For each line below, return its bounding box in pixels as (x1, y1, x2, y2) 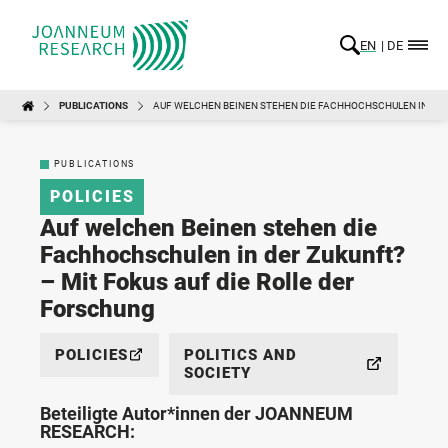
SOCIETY (183, 363, 251, 382)
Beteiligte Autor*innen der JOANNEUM (40, 402, 353, 424)
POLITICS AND (183, 345, 297, 364)
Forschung (40, 294, 155, 323)
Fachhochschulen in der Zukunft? (40, 240, 405, 269)
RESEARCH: (40, 420, 135, 442)
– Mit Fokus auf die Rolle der (40, 267, 354, 296)
